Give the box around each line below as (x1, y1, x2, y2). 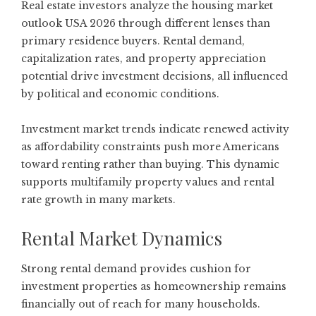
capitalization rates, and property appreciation (21, 52, 266, 66)
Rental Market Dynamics (21, 226, 222, 251)
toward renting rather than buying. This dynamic (21, 158, 279, 171)
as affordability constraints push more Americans (21, 140, 279, 154)
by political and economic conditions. (21, 87, 219, 101)
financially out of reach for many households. (21, 298, 260, 311)
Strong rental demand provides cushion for (21, 262, 251, 276)
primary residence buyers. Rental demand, (21, 35, 245, 48)
